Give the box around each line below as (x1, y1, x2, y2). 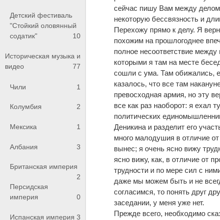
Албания (10, 142, 38, 151)
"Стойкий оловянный (10, 21, 77, 29)
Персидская (10, 182, 48, 191)
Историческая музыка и (5, 52, 81, 60)
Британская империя (10, 163, 78, 171)
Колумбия (10, 103, 42, 111)
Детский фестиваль (10, 11, 72, 19)
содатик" (10, 31, 37, 40)
